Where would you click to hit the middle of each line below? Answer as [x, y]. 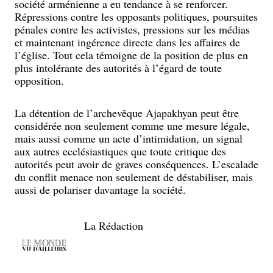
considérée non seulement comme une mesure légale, [132, 126]
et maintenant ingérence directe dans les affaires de [127, 42]
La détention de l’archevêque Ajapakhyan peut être [127, 113]
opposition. [39, 80]
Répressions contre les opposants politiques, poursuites [136, 16]
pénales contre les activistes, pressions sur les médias [132, 29]
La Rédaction [114, 225]
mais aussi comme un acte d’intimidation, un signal [129, 138]
